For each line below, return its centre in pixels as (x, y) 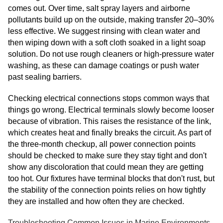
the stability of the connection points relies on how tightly (107, 190)
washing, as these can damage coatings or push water (104, 66)
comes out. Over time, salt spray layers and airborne (99, 8)
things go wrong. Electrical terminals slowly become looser (111, 110)
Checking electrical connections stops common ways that (109, 99)
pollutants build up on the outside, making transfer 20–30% (111, 20)
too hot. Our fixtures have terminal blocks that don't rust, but (111, 179)
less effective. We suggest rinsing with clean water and (104, 31)
